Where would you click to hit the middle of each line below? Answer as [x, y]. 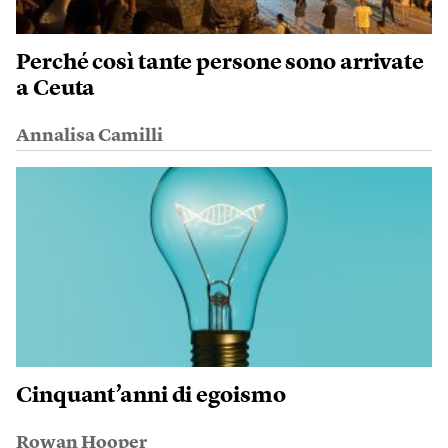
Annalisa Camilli [89, 135]
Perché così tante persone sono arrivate [220, 62]
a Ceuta [56, 88]
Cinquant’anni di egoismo [151, 395]
